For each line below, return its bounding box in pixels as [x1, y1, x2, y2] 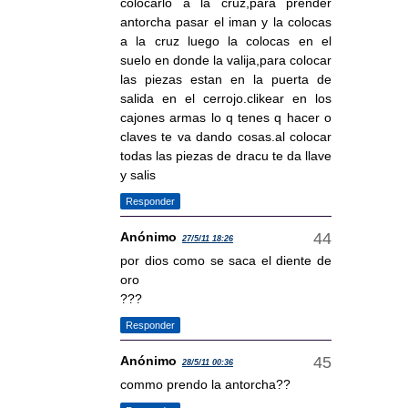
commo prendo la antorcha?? [120, 377, 291, 393]
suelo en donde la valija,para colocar [120, 53, 331, 68]
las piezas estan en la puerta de [120, 72, 331, 87]
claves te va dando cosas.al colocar [120, 129, 331, 145]
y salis [120, 168, 156, 183]
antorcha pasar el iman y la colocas [120, 15, 331, 30]
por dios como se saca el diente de [120, 253, 331, 269]
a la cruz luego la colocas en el [120, 34, 331, 49]
